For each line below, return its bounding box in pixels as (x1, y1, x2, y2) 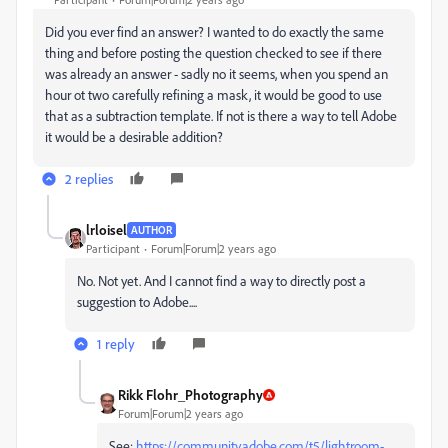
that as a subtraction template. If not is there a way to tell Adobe (45, 107, 397, 124)
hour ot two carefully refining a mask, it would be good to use (45, 86, 382, 103)
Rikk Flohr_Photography (118, 386, 263, 403)
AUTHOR (131, 222, 172, 237)
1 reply (97, 335, 135, 352)
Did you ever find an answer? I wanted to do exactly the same (45, 23, 384, 40)
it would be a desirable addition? (45, 128, 223, 145)
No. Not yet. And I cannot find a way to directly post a (77, 272, 366, 289)
